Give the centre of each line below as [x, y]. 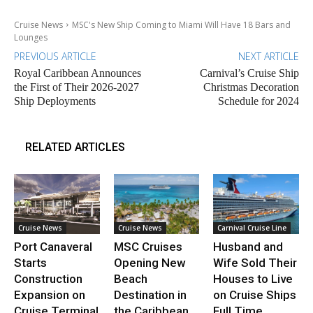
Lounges [31, 37]
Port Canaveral [53, 246]
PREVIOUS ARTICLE [55, 56]
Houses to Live [253, 278]
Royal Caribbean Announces [78, 73]
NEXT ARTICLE [268, 56]
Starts [30, 262]
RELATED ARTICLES [75, 147]
